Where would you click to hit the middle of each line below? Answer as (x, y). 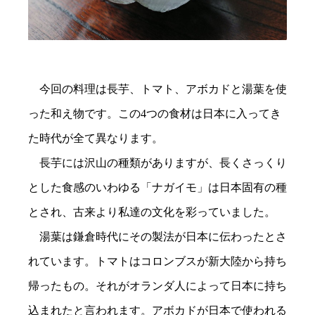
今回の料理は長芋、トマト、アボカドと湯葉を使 (157, 89)
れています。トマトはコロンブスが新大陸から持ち (157, 261)
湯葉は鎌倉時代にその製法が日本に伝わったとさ (157, 236)
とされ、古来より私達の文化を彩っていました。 (152, 212)
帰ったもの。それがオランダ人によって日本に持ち (157, 285)
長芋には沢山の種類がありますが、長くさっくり (157, 162)
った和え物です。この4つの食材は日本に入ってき (155, 113)
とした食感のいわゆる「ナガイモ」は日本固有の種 (157, 187)
